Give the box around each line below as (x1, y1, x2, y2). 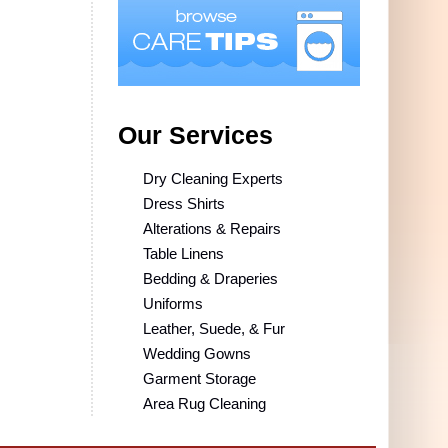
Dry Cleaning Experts (143, 169, 283, 187)
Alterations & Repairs (143, 219, 281, 237)
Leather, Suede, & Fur (143, 319, 285, 337)
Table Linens (143, 244, 224, 262)
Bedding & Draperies (143, 269, 278, 287)
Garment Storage (143, 369, 256, 387)
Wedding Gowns (143, 344, 251, 362)
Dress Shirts (143, 194, 225, 212)
